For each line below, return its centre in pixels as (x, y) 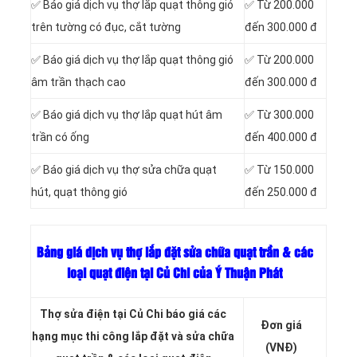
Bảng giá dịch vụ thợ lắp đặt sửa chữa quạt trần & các (175, 253)
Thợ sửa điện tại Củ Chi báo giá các (133, 314)
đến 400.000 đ (281, 137)
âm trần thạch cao (78, 82)
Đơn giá (281, 326)
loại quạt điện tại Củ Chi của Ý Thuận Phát (175, 274)
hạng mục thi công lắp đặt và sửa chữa (133, 337)
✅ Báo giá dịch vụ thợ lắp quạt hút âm (127, 115)
